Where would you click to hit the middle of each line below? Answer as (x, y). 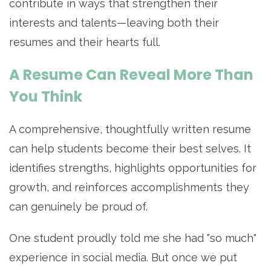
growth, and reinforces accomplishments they (129, 188)
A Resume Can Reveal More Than (131, 75)
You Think (46, 97)
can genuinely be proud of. (78, 207)
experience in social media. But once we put (123, 258)
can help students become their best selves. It (130, 149)
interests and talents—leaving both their (114, 23)
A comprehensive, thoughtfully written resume (130, 129)
